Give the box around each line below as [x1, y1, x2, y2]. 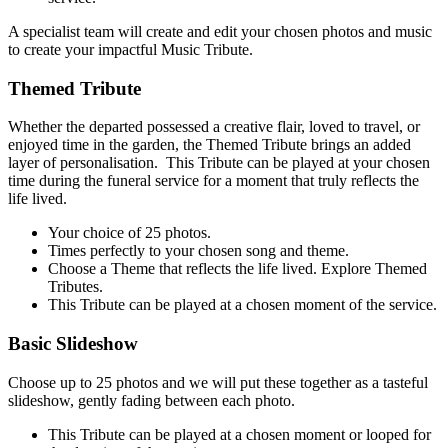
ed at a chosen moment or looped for [201, 425, 431, 443]
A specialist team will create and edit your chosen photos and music [8, 22, 432, 40]
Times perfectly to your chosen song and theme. [48, 242, 349, 260]
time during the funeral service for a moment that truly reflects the [8, 172, 419, 190]
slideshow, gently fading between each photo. [8, 391, 295, 409]
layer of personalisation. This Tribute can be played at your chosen [8, 154, 430, 172]
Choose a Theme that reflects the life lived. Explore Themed [48, 260, 427, 278]
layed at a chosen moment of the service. [182, 296, 437, 314]
